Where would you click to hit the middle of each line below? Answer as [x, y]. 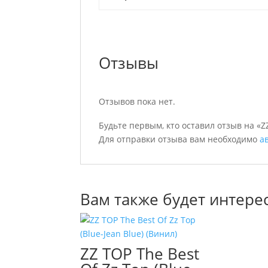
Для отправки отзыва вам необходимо [179, 139]
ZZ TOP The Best [140, 254]
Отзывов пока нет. [137, 101]
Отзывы [129, 63]
